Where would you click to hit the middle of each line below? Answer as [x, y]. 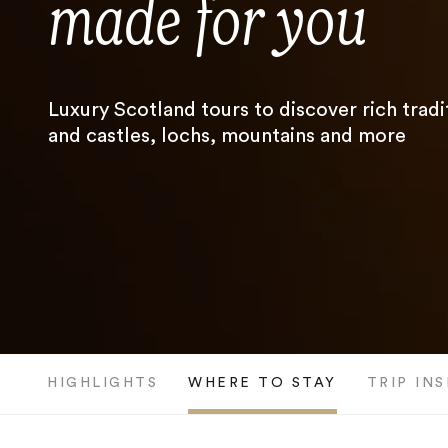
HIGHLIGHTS [102, 383]
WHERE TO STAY [262, 383]
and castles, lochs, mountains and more [227, 136]
